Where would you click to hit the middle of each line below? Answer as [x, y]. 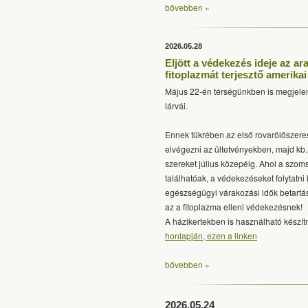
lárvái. [176, 106]
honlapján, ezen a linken [211, 235]
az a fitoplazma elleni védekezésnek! [234, 207]
